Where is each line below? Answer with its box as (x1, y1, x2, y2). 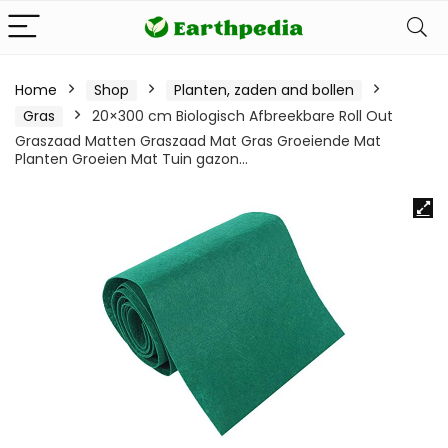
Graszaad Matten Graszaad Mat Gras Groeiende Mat (15, 131, 381, 151)
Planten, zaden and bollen (174, 80, 354, 100)
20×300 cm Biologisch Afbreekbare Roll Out (92, 106, 393, 126)
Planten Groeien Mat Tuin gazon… (15, 149, 248, 169)
